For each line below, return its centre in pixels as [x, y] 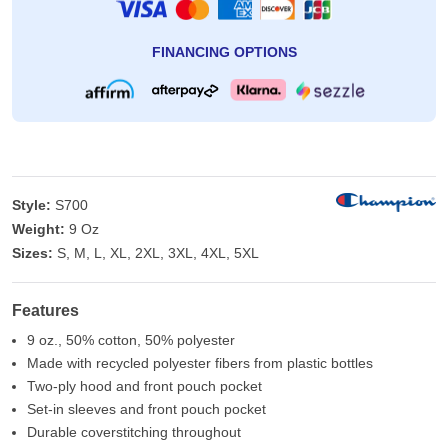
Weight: [38, 229]
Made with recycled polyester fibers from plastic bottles [200, 363]
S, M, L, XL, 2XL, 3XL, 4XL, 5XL [158, 253]
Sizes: [32, 253]
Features [45, 310]
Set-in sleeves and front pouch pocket [146, 409]
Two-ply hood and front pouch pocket [144, 386]
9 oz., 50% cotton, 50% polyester [131, 340]
